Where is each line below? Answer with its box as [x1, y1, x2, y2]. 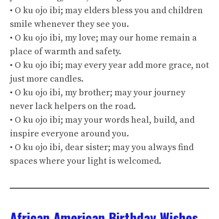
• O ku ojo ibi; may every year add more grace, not [10, 60, 209, 71]
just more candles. [10, 73, 84, 85]
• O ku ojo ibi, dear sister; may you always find [10, 142, 194, 153]
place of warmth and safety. [10, 46, 121, 57]
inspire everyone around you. [10, 128, 129, 139]
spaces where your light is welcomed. [10, 155, 161, 167]
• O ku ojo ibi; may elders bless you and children [10, 5, 203, 16]
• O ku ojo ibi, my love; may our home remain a [10, 32, 197, 44]
